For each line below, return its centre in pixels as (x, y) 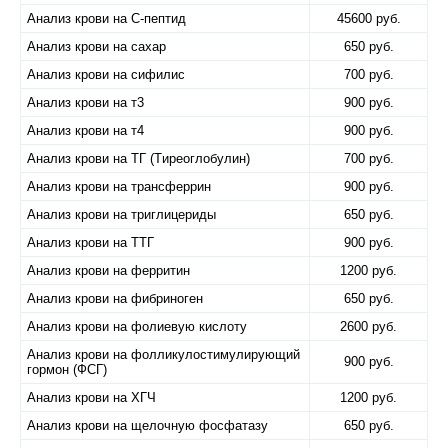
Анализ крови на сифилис (106, 74)
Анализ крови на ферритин (108, 270)
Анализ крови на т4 (85, 130)
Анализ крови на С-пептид (106, 18)
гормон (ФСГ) (67, 369)
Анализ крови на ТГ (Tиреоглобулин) (138, 158)
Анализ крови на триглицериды (121, 214)
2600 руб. (368, 326)
